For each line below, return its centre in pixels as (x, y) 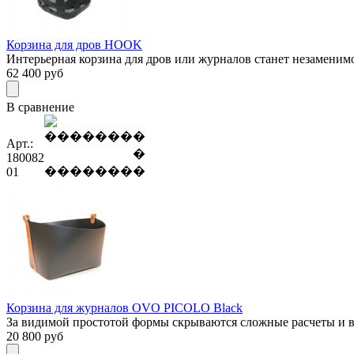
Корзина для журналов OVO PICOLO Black (124, 307)
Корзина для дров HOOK (74, 44)
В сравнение (40, 107)
